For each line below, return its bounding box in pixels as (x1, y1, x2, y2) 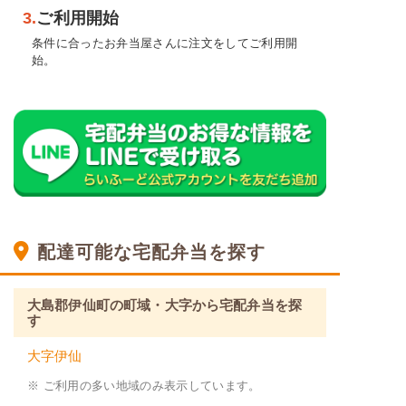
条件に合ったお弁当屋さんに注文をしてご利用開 (32, 36, 298, 51)
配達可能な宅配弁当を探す (37, 241, 266, 262)
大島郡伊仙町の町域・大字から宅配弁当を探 (27, 297, 302, 314)
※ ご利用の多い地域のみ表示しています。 (27, 379, 261, 393)
